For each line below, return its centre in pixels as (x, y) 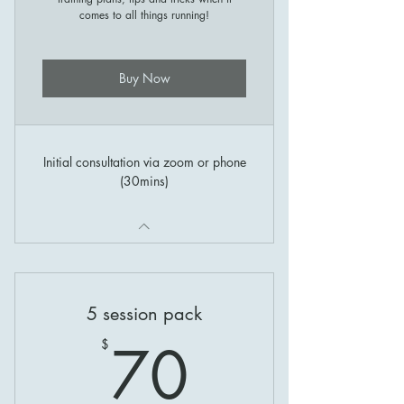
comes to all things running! (144, 14)
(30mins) (144, 180)
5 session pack (144, 313)
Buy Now (144, 78)
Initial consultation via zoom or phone (144, 161)
